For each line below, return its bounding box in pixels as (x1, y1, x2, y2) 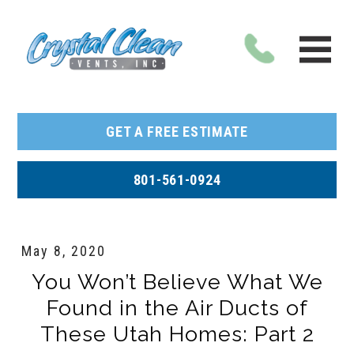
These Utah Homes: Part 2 (40, 322, 314, 346)
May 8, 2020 (21, 243, 106, 259)
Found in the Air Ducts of (46, 296, 308, 320)
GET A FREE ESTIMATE (106, 123, 248, 140)
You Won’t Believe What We (31, 269, 323, 294)
